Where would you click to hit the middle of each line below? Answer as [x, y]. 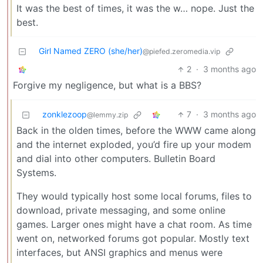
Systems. [36, 173]
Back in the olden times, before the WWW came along [136, 131]
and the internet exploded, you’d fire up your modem [134, 145]
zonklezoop [65, 114]
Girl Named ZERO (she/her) [91, 51]
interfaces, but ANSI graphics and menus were [119, 253]
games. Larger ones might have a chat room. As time [134, 225]
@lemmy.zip [107, 115]
